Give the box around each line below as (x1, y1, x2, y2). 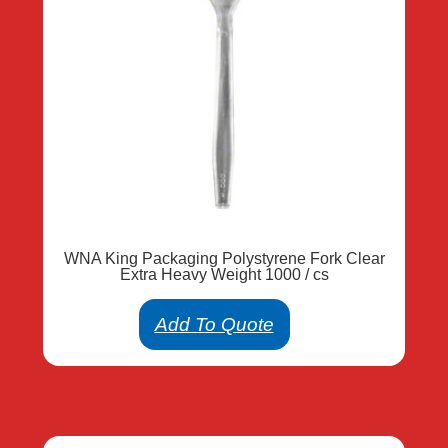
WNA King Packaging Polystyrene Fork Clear (63, 250, 385, 268)
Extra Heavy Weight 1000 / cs (119, 266, 329, 284)
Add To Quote (154, 314, 274, 336)
